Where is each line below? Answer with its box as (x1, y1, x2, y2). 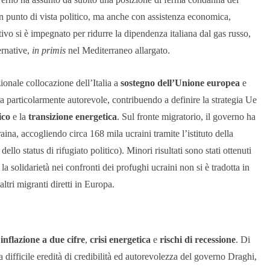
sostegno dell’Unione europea (121, 78, 240, 89)
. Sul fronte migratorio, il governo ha (117, 111, 256, 122)
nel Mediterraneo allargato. (66, 45, 170, 56)
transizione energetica (28, 111, 117, 122)
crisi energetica (90, 234, 151, 245)
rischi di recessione (160, 234, 236, 245)
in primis (32, 45, 66, 56)
